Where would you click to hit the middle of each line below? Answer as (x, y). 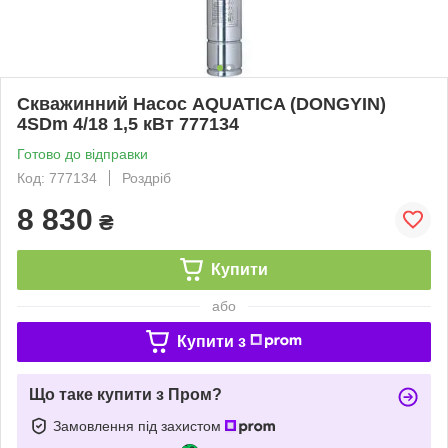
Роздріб (146, 177)
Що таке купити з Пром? (125, 394)
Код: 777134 (57, 177)
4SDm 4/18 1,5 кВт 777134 (128, 123)
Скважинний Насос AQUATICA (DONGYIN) (201, 103)
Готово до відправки (82, 153)
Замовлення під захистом (139, 425)
